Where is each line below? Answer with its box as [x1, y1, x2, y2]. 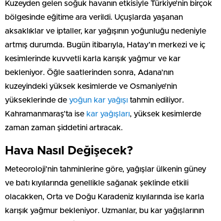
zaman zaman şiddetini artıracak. [5, 123, 123, 132]
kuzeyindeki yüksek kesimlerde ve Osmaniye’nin [5, 82, 177, 90]
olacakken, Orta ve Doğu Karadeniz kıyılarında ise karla [5, 192, 204, 201]
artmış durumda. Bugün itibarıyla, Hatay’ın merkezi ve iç [5, 40, 205, 49]
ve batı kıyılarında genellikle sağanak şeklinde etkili [5, 179, 188, 187]
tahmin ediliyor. [128, 96, 184, 104]
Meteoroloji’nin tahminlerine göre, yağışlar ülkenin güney [5, 165, 206, 173]
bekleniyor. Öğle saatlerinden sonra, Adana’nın [5, 68, 174, 76]
